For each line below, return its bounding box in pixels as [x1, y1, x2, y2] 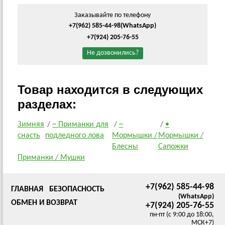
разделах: [18, 97, 76, 111]
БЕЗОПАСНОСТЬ [49, 185, 104, 194]
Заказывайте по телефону [74, 12, 151, 20]
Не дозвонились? [86, 49, 139, 57]
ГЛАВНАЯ [11, 185, 43, 194]
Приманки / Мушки [18, 154, 85, 162]
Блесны [112, 143, 138, 151]
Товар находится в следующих [18, 83, 203, 97]
